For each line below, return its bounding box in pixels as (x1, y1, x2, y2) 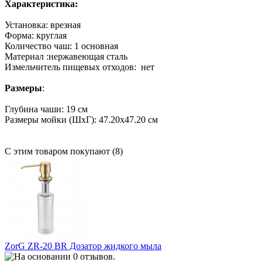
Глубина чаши (5, 104, 61, 115)
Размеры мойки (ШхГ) (5, 115, 94, 125)
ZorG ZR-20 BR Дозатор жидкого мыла (5, 241, 161, 251)
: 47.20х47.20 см (94, 115, 158, 125)
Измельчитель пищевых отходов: (5, 62, 141, 73)
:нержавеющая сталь (44, 51, 127, 62)
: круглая (32, 30, 67, 41)
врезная (50, 20, 81, 30)
